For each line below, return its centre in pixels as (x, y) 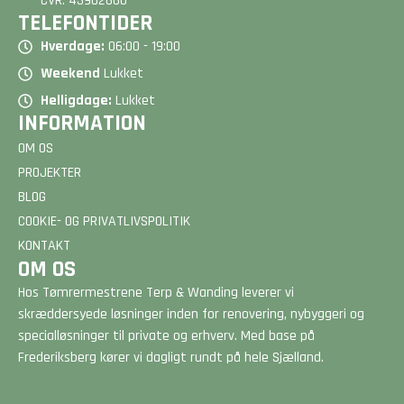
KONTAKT (44, 245)
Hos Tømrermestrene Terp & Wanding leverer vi (156, 292)
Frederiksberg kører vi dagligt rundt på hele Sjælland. (171, 357)
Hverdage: (73, 46)
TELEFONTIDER (85, 23)
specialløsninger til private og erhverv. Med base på (166, 335)
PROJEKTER (50, 172)
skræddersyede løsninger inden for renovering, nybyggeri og (191, 314)
